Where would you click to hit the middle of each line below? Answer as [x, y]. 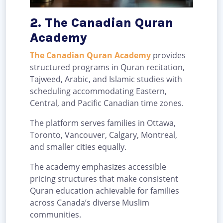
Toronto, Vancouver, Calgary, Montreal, [104, 135]
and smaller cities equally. [78, 147]
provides [168, 56]
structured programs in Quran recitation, [107, 67]
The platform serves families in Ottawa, [103, 123]
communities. [56, 215]
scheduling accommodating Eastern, [98, 91]
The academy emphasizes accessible [98, 167]
